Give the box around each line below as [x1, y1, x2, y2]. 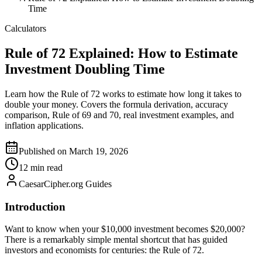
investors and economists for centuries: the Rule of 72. [5, 245, 204, 256]
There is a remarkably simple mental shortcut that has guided [5, 235, 227, 245]
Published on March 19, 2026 [19, 146, 128, 156]
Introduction [5, 200, 65, 213]
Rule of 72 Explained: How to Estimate [5, 45, 238, 61]
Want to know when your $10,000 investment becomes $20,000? [5, 224, 245, 235]
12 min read [19, 162, 63, 173]
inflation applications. [5, 120, 84, 130]
